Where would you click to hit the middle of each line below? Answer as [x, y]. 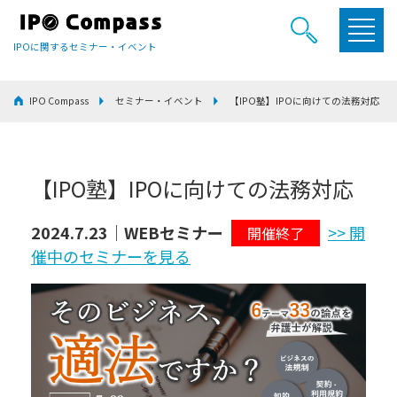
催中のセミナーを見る [111, 256]
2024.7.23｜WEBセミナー [129, 232]
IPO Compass [59, 101]
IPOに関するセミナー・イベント [85, 46]
